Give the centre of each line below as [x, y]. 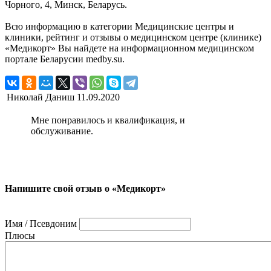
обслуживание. [62, 131]
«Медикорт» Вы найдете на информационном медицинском [129, 48]
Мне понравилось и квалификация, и [108, 120]
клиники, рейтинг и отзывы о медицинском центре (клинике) [133, 38]
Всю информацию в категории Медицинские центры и [119, 27]
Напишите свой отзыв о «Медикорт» [85, 188]
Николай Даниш [41, 97]
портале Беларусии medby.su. [65, 59]
